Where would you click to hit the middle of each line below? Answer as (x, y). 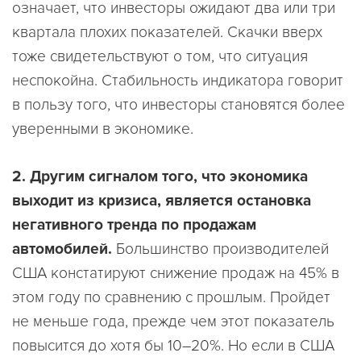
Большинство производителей (220, 249)
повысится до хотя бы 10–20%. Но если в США (173, 345)
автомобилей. (62, 249)
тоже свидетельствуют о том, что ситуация (160, 56)
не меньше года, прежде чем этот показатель (173, 321)
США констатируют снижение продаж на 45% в (176, 273)
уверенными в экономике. (103, 129)
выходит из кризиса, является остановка (162, 200)
